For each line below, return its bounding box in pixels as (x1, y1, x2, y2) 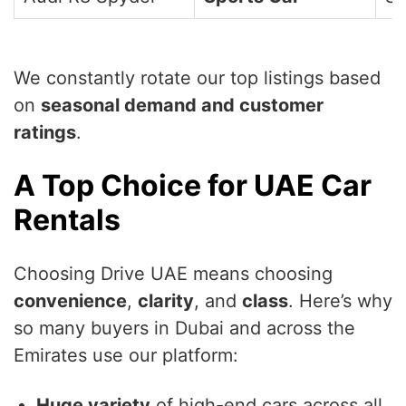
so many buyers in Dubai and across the (14, 317, 355, 340)
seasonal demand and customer (41, 94, 324, 117)
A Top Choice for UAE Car (14, 168, 372, 204)
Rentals (14, 202, 121, 238)
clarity (138, 290, 194, 313)
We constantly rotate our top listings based (14, 67, 381, 90)
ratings (14, 121, 76, 144)
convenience (14, 290, 127, 313)
